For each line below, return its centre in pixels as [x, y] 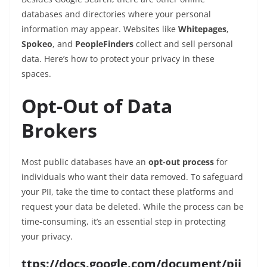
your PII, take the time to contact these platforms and [128, 192]
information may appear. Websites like [100, 29]
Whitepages [202, 29]
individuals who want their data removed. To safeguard [132, 177]
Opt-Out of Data [97, 106]
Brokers [59, 131]
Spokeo [37, 44]
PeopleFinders [104, 44]
